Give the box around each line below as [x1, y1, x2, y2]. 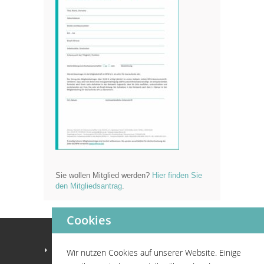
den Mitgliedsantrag [55, 181, 122, 190]
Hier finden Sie [152, 171, 202, 180]
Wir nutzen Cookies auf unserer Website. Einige [67, 246, 241, 258]
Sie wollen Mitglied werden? [55, 171, 152, 180]
